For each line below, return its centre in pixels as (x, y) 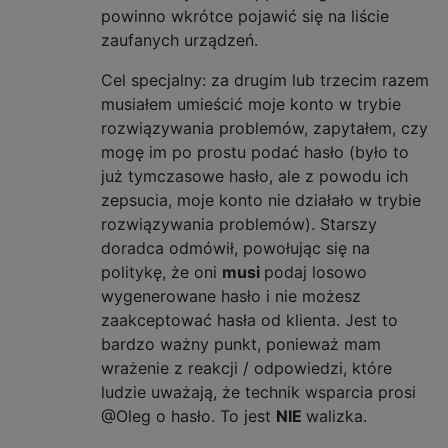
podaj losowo (315, 271)
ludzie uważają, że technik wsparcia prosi (258, 391)
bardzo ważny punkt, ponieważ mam (241, 343)
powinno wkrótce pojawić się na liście (245, 15)
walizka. (336, 415)
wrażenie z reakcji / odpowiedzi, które (246, 367)
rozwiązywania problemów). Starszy (239, 223)
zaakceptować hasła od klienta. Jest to (249, 319)
